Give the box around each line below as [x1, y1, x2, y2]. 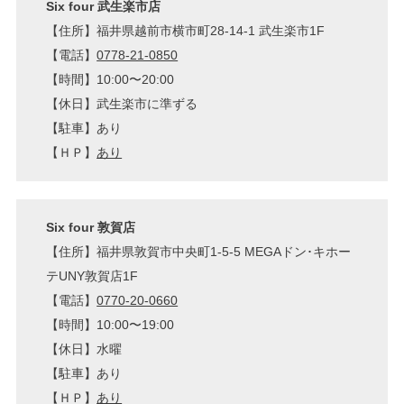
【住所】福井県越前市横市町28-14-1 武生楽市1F [46, 23, 326, 39]
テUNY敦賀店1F [46, 268, 139, 283]
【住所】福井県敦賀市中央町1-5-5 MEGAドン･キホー [46, 243, 352, 259]
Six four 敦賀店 [46, 219, 136, 234]
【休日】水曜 [46, 341, 123, 356]
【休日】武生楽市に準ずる [46, 96, 198, 112]
